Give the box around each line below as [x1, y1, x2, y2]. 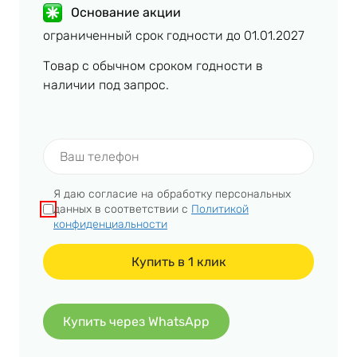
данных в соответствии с [53, 202, 191, 216]
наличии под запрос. [43, 76, 169, 92]
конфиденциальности [53, 217, 167, 231]
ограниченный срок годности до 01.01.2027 [43, 27, 304, 43]
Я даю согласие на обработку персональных [53, 186, 291, 201]
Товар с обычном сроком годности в [43, 57, 263, 73]
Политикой [191, 202, 249, 216]
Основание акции [71, 4, 181, 20]
